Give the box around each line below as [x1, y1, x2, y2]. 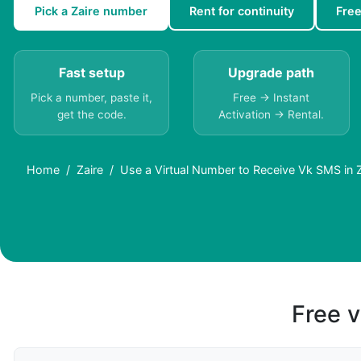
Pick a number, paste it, [31, 91, 153, 105]
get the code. [56, 108, 127, 122]
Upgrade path [228, 64, 315, 81]
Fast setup [58, 64, 125, 81]
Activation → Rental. [218, 108, 325, 122]
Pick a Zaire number [35, 4, 147, 19]
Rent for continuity [189, 4, 294, 19]
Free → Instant [233, 91, 310, 105]
